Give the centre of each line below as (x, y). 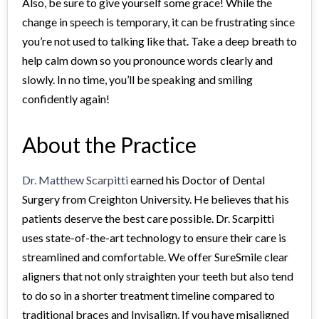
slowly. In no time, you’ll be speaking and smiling (137, 79)
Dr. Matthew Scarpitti (75, 179)
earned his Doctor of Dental (197, 179)
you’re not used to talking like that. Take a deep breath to (159, 41)
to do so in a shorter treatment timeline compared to (148, 295)
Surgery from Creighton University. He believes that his (156, 199)
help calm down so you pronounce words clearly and (147, 60)
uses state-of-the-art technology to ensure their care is (154, 237)
